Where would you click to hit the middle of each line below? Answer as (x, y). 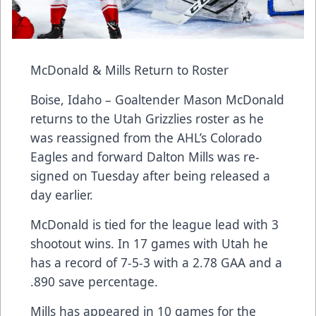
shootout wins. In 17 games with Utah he (149, 244)
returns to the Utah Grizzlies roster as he (147, 119)
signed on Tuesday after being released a (150, 176)
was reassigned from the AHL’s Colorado (146, 138)
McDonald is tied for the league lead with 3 (154, 225)
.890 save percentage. (94, 282)
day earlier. (62, 195)
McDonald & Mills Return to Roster (129, 70)
